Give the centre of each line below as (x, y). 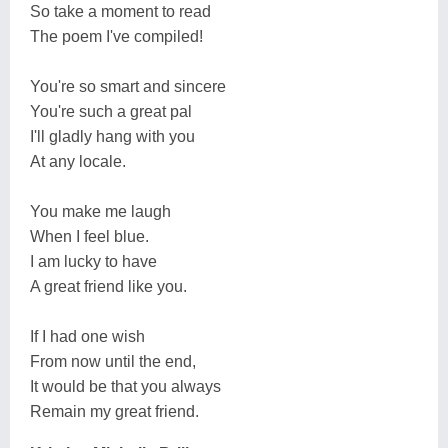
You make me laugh (100, 211)
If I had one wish (87, 336)
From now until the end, (113, 361)
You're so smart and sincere (128, 86)
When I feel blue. (89, 236)
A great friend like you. (108, 286)
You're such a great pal (111, 111)
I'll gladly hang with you (112, 136)
